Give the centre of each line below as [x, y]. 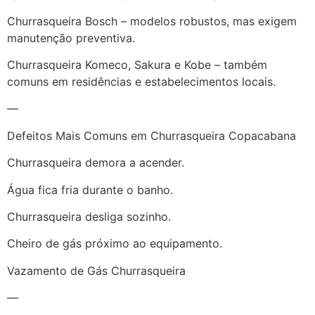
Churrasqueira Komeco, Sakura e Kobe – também [137, 65]
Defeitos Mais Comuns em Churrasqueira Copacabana [152, 135]
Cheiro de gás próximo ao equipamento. [115, 244]
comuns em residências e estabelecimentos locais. [141, 82]
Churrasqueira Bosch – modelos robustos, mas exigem [152, 21]
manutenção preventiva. [71, 38]
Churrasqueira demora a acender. [96, 163]
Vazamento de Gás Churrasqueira [96, 270]
